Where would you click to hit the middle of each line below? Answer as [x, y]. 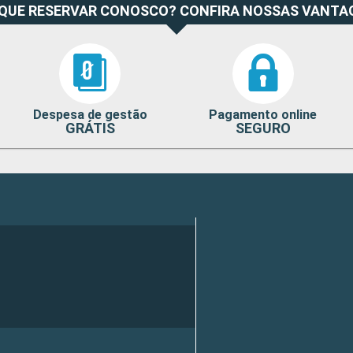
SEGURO [263, 128]
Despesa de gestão [90, 115]
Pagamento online [263, 115]
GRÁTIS [90, 128]
